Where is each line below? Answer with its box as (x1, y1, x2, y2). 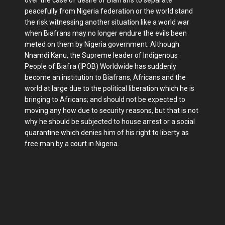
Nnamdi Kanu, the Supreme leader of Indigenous (25, 51, 178, 59)
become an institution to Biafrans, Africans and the (25, 73, 186, 81)
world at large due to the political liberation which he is (25, 84, 194, 92)
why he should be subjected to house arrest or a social (25, 117, 195, 126)
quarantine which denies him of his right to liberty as (25, 128, 189, 137)
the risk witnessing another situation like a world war (25, 18, 189, 26)
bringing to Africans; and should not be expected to (25, 95, 185, 103)
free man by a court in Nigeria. (25, 139, 119, 148)
